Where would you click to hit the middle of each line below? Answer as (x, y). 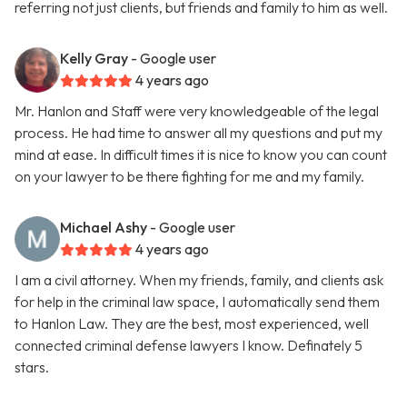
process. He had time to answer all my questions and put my (199, 133)
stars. (32, 367)
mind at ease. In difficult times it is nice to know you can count (201, 155)
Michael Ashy (104, 228)
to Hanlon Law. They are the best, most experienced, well (192, 324)
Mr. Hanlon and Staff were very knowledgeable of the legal (197, 111)
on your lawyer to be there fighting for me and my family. (189, 177)
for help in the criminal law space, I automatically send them (197, 302)
